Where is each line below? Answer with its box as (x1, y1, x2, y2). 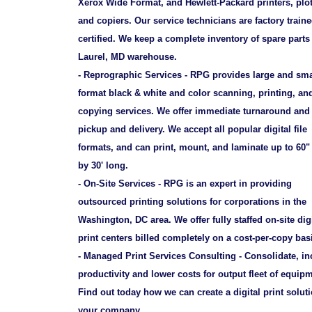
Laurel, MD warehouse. (78, 52, 177, 63)
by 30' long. (78, 160, 128, 171)
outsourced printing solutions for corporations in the (78, 196, 306, 208)
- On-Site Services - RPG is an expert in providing (78, 178, 292, 189)
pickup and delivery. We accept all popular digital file (78, 124, 307, 135)
